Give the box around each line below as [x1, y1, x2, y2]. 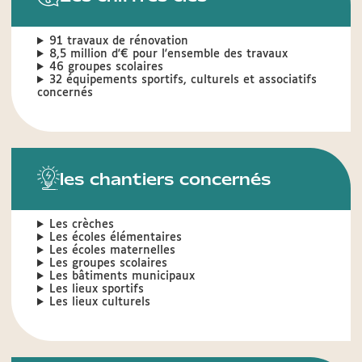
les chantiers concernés [60, 168, 271, 190]
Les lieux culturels [48, 297, 150, 308]
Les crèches [48, 219, 114, 230]
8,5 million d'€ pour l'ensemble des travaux [48, 48, 288, 60]
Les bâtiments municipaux [48, 271, 195, 282]
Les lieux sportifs [48, 284, 144, 295]
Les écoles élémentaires [48, 232, 182, 243]
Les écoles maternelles [48, 245, 175, 256]
